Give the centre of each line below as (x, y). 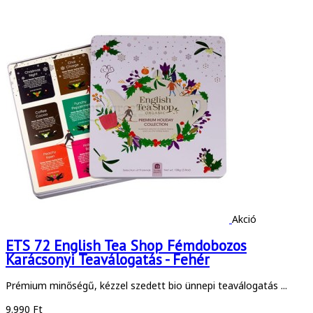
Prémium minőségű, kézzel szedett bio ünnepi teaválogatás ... (146, 286)
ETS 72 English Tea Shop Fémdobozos (126, 245)
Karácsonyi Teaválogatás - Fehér (108, 259)
